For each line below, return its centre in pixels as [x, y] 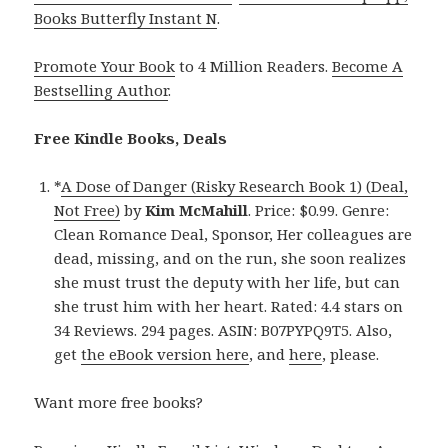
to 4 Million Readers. [254, 66]
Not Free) [87, 210]
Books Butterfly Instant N [126, 18]
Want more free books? [119, 402]
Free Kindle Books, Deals [131, 138]
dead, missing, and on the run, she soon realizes [230, 258]
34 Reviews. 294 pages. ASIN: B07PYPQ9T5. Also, [223, 330]
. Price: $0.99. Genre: [319, 210]
